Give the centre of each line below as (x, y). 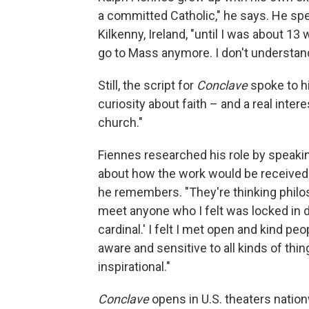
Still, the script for (147, 85)
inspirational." (134, 267)
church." (120, 122)
